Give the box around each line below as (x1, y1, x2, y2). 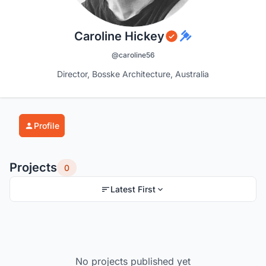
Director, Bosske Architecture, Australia (57, 69, 209, 80)
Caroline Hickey (74, 29, 164, 44)
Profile (34, 121, 59, 131)
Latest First (110, 184, 156, 195)
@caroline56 (111, 50, 155, 60)
